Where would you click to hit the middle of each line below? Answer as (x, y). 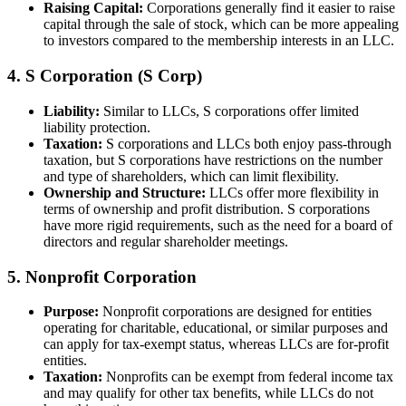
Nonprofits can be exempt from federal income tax (248, 377)
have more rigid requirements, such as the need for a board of (218, 225)
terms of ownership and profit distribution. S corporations (207, 208)
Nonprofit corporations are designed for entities (235, 312)
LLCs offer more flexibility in (292, 192)
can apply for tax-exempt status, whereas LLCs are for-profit (216, 344)
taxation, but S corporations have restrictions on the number (213, 159)
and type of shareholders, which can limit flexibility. (191, 176)
